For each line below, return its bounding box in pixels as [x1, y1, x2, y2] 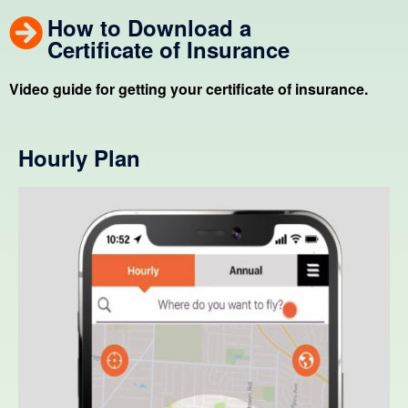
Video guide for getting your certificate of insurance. [9, 78, 368, 100]
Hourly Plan [18, 142, 140, 174]
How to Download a [47, 12, 251, 44]
